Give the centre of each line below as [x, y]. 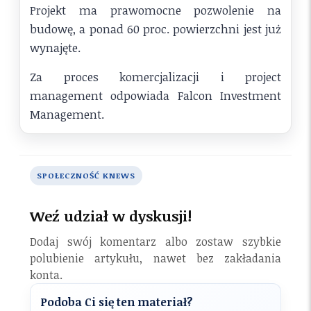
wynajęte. [55, 47]
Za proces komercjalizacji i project [155, 76]
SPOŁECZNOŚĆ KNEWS [86, 175]
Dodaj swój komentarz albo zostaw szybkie [155, 242]
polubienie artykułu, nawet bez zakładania [155, 259]
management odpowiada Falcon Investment [155, 95]
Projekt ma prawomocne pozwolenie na [155, 10]
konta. [46, 275]
